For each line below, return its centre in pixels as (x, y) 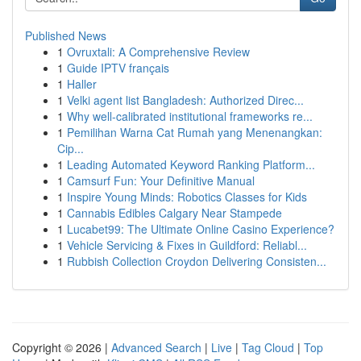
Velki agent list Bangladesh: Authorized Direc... (185, 100)
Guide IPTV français (118, 68)
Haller (82, 84)
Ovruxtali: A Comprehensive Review (158, 52)
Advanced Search (156, 347)
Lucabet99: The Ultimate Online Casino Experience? (201, 229)
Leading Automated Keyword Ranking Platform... (191, 164)
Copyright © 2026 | (62, 347)
